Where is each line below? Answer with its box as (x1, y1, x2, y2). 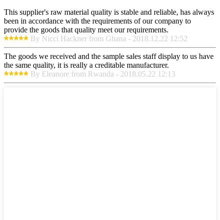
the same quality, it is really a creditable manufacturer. (4, 60, 169, 69)
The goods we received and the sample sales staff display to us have (4, 52, 214, 60)
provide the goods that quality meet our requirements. (4, 25, 168, 34)
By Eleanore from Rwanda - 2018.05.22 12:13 (30, 69, 175, 78)
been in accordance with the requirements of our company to (4, 16, 191, 25)
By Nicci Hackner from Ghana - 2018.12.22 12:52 (30, 34, 188, 43)
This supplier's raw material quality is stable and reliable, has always (4, 7, 214, 16)
